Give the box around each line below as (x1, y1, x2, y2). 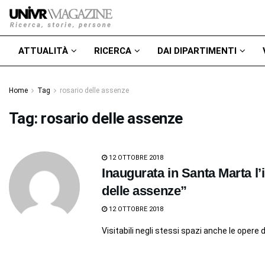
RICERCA (94, 46, 131, 56)
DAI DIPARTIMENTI (157, 46, 237, 56)
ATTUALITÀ (18, 46, 68, 56)
